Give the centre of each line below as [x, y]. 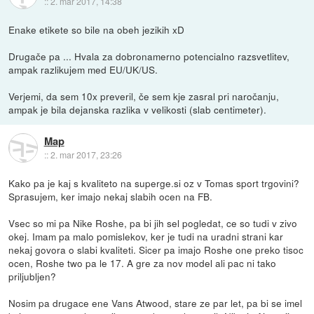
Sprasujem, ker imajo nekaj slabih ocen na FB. [111, 196]
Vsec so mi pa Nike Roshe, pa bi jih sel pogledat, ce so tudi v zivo [153, 223]
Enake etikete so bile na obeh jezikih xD [97, 29]
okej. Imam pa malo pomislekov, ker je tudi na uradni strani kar [146, 236]
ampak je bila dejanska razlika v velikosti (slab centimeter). [138, 109]
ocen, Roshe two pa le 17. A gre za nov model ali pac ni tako [143, 262]
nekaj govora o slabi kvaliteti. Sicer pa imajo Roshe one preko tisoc [156, 249]
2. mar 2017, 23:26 [86, 155]
